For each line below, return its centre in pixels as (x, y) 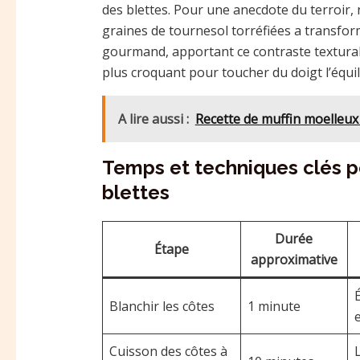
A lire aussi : (153, 119)
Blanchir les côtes (162, 306)
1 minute (274, 306)
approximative (294, 259)
